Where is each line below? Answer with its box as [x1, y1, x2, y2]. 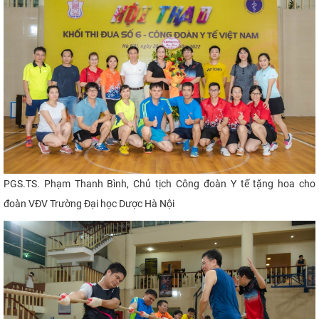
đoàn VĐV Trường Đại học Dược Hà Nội [4, 198, 174, 210]
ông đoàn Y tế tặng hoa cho [182, 178, 315, 190]
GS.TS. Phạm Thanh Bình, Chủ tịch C [10, 178, 182, 190]
